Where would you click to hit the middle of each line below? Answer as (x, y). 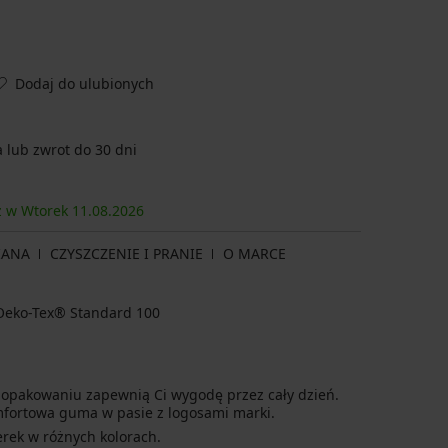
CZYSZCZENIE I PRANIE (126, 254)
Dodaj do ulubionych (84, 83)
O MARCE (254, 254)
